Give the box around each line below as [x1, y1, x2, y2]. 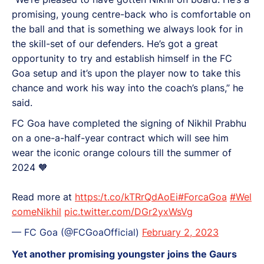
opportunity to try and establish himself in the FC [12, 52, 232, 64]
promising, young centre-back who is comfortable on [12, 8, 250, 20]
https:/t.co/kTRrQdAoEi [75, 190, 178, 203]
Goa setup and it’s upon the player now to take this [12, 67, 240, 79]
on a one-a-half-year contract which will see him [12, 131, 229, 144]
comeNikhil [12, 205, 61, 217]
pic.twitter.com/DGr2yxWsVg [64, 205, 193, 217]
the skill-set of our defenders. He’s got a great [12, 37, 218, 49]
